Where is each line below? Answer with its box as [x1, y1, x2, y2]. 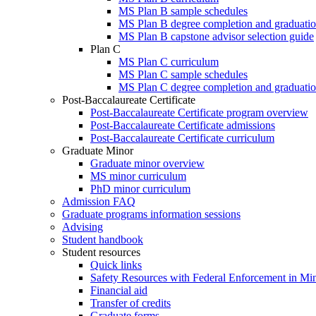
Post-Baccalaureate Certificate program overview [90, 107, 308, 119]
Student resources [62, 246, 140, 258]
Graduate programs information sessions [62, 208, 241, 220]
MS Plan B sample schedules [119, 5, 248, 17]
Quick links [90, 259, 142, 271]
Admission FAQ [62, 195, 135, 207]
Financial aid [90, 284, 147, 296]
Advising [62, 221, 103, 233]
